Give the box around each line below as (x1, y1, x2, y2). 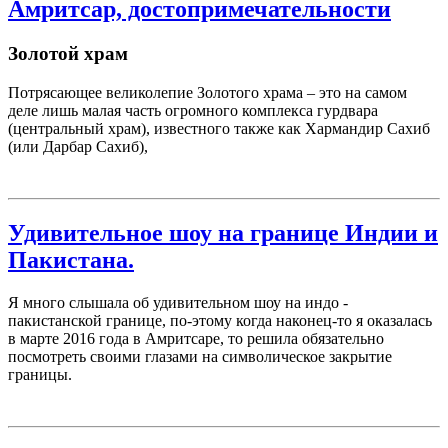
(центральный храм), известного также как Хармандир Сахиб (8, 119, 430, 137)
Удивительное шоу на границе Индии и (8, 219, 438, 246)
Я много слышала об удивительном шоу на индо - (8, 293, 348, 311)
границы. (8, 365, 72, 383)
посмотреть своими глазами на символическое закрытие (8, 347, 392, 365)
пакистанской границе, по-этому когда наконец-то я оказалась (8, 311, 432, 329)
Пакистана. (8, 246, 134, 273)
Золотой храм (8, 43, 128, 65)
